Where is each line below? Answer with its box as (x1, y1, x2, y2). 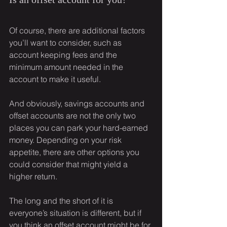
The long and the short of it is (9, 196, 115, 206)
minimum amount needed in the (9, 62, 125, 72)
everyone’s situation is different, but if (9, 208, 143, 218)
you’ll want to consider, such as (9, 37, 124, 48)
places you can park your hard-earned (9, 123, 150, 133)
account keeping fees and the (9, 50, 119, 60)
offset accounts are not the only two (9, 110, 138, 121)
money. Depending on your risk (9, 135, 124, 145)
